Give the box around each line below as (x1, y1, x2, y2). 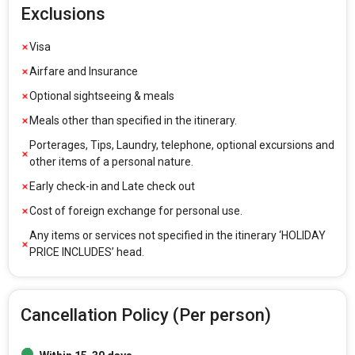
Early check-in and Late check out (29, 180, 195, 193)
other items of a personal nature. (29, 155, 193, 169)
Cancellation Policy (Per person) (21, 305, 271, 326)
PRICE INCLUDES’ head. (29, 246, 144, 259)
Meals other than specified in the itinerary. (29, 114, 237, 128)
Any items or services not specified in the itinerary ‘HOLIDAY (29, 229, 326, 242)
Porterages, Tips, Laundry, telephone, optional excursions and (29, 139, 334, 152)
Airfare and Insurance (29, 65, 138, 78)
